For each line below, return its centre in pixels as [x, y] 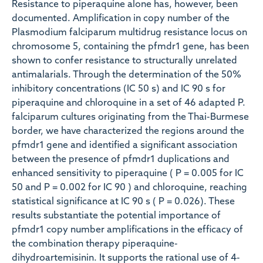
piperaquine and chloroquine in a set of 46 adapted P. [129, 103]
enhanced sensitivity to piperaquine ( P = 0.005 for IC [128, 174]
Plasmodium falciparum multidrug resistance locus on [129, 33]
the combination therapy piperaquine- [95, 244]
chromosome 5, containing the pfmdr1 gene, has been [130, 47]
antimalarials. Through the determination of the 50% [127, 75]
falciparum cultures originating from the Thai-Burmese [130, 117]
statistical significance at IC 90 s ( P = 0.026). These [123, 202]
